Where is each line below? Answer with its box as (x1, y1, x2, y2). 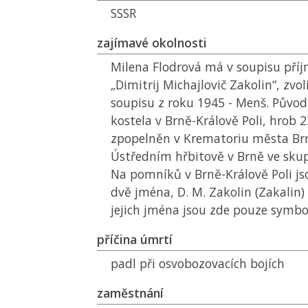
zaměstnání (97, 285, 164, 301)
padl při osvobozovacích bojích (111, 255, 285, 272)
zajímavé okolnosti (97, 34, 207, 51)
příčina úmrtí (97, 231, 173, 247)
